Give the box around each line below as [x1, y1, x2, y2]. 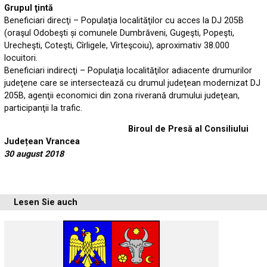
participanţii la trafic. [4, 103, 83, 113]
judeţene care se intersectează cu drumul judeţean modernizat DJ [4, 77, 261, 88]
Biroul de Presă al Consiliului [4, 124, 249, 135]
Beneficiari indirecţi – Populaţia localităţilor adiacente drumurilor [4, 65, 253, 76]
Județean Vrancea [4, 136, 80, 147]
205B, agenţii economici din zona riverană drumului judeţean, [4, 90, 240, 101]
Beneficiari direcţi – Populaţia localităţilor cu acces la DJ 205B [4, 15, 244, 26]
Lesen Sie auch [14, 197, 78, 208]
